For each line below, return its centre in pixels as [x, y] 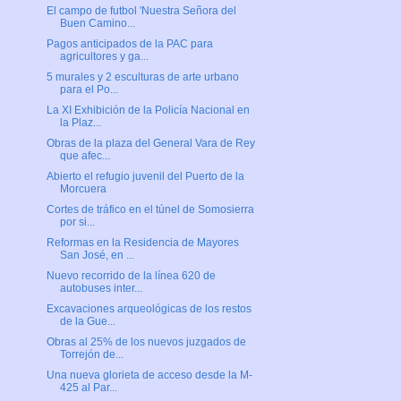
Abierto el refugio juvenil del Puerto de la [145, 177]
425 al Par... [88, 388]
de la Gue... [87, 322]
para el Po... [89, 90]
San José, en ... [97, 256]
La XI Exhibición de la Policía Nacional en [148, 111]
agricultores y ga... [104, 57]
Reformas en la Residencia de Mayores [142, 243]
